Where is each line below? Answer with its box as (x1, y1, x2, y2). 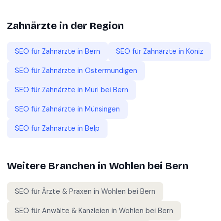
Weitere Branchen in (7, 160, 109, 172)
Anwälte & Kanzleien (42, 206, 110, 215)
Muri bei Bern (85, 85, 128, 94)
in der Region (57, 20, 124, 32)
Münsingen (85, 105, 120, 113)
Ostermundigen (85, 66, 137, 75)
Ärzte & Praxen (42, 187, 92, 196)
